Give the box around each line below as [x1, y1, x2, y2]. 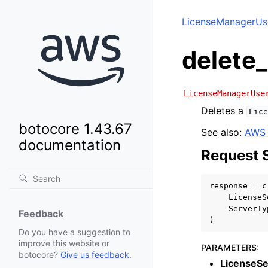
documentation [19, 136, 121, 154]
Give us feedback [60, 249, 129, 260]
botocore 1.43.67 [19, 120, 132, 138]
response [209, 181, 248, 190]
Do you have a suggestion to [19, 227, 130, 237]
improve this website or [19, 238, 109, 249]
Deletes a [201, 105, 246, 117]
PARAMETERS [201, 242, 257, 252]
